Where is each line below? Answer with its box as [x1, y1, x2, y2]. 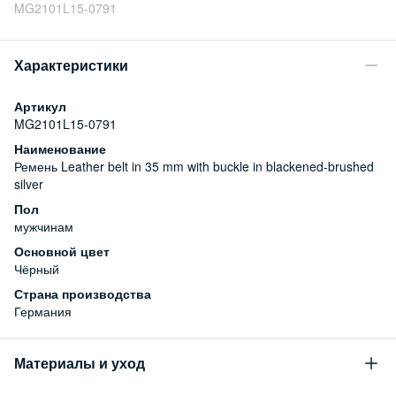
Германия [14, 301, 72, 320]
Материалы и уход [14, 352, 145, 373]
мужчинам [14, 217, 73, 235]
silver [14, 174, 43, 193]
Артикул [14, 96, 66, 115]
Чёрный [14, 259, 59, 278]
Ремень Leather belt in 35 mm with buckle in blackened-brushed [14, 156, 374, 175]
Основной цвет [14, 241, 110, 260]
